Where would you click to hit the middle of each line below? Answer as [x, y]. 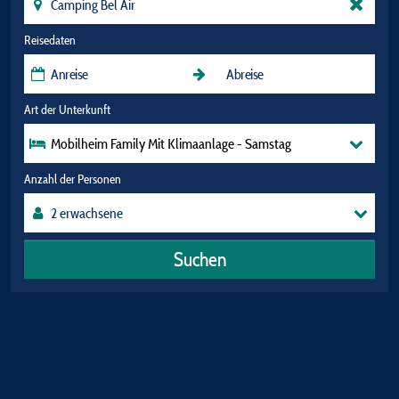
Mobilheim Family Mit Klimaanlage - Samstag [171, 143]
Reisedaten [50, 40]
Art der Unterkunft [67, 110]
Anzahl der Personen [73, 179]
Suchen [199, 259]
